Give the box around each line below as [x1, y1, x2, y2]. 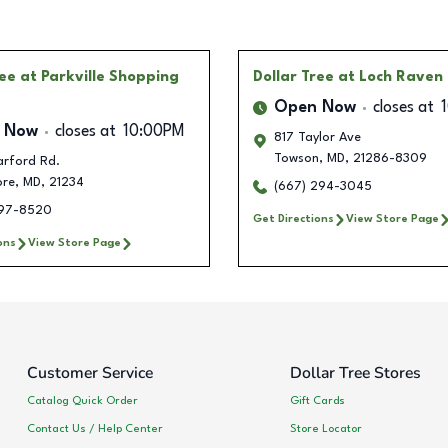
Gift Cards [289, 394, 345, 407]
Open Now [274, 100, 356, 117]
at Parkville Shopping [19, 70, 179, 85]
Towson [274, 152, 319, 166]
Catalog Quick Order [27, 394, 138, 407]
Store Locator [289, 422, 362, 435]
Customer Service [27, 362, 153, 385]
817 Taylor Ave [274, 131, 361, 145]
